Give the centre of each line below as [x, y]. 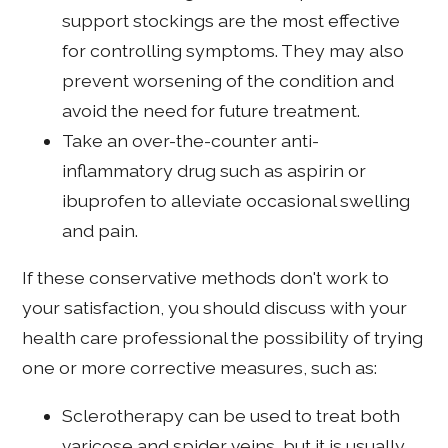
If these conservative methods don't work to [206, 278]
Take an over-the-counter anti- [191, 140]
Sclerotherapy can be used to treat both [231, 416]
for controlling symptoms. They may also [233, 50]
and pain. [100, 230]
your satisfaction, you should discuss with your [215, 308]
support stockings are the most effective [231, 20]
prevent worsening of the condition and [228, 80]
